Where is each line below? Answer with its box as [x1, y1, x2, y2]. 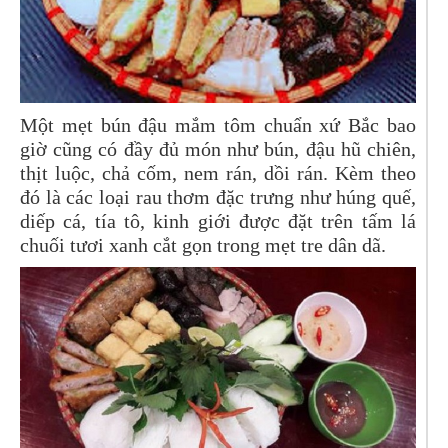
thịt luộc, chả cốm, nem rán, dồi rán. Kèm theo [20, 161, 416, 184]
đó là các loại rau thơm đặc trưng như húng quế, [20, 185, 416, 208]
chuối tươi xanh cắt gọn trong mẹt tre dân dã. [20, 233, 386, 256]
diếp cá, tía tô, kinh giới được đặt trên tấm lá [20, 209, 416, 232]
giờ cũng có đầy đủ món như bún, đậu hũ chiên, [20, 137, 416, 160]
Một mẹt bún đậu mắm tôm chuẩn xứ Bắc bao [20, 113, 416, 136]
